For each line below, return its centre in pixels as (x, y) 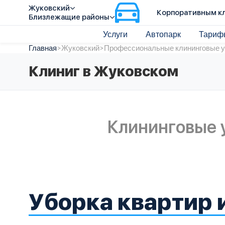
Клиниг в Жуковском (103, 71)
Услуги (115, 34)
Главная (43, 48)
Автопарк (163, 34)
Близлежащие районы (69, 17)
